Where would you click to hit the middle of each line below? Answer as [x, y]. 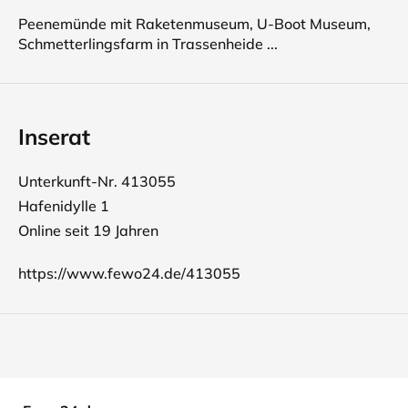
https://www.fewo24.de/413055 [129, 273]
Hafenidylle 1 [64, 206]
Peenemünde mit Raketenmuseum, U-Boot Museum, [194, 24]
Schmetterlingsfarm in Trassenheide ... [148, 44]
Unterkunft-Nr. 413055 [97, 181]
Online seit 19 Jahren [88, 230]
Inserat [54, 137]
